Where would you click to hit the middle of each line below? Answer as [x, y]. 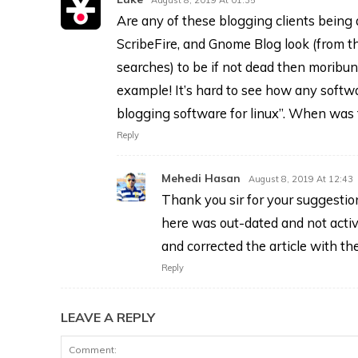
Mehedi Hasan [201, 178]
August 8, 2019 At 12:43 [301, 179]
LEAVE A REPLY [108, 317]
